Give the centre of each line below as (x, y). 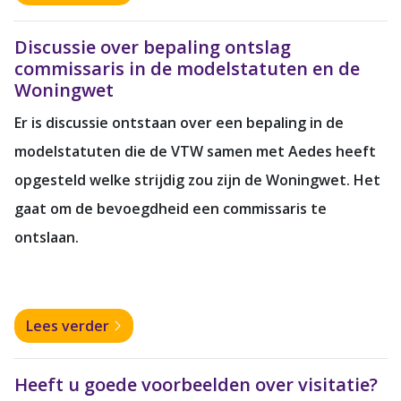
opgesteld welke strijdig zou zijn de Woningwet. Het (197, 179)
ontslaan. (47, 237)
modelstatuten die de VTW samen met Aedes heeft (195, 151)
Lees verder (69, 325)
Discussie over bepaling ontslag (153, 47)
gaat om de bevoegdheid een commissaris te (171, 208)
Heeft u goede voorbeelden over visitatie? (196, 384)
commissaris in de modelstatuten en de (187, 68)
